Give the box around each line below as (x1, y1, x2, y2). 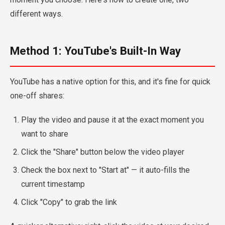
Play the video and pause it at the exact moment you (21, 115, 204, 125)
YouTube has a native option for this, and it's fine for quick (10, 77, 210, 86)
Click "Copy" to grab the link (21, 197, 117, 207)
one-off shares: (10, 91, 64, 100)
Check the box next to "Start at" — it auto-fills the (21, 165, 190, 175)
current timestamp (21, 179, 85, 189)
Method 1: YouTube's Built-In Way (10, 44, 181, 57)
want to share (21, 129, 68, 139)
